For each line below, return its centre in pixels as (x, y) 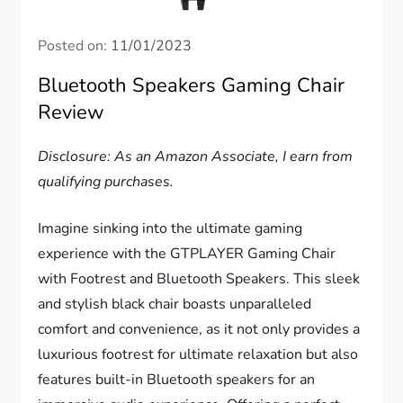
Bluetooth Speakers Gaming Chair (192, 86)
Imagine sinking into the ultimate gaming (170, 229)
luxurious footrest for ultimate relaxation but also (198, 355)
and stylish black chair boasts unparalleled (175, 304)
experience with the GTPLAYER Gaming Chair (187, 254)
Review (72, 113)
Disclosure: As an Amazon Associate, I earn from (196, 157)
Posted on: (75, 46)
